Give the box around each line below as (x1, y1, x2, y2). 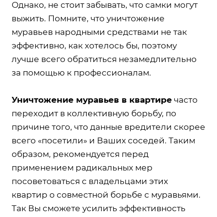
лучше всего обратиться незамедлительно (12, 54, 197, 64)
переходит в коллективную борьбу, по (12, 108, 176, 118)
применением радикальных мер (12, 162, 153, 172)
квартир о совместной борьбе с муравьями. (12, 189, 201, 200)
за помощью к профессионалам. (12, 67, 151, 77)
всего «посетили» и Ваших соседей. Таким (12, 135, 195, 145)
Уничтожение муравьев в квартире (12, 94, 172, 105)
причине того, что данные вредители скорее (12, 122, 205, 132)
